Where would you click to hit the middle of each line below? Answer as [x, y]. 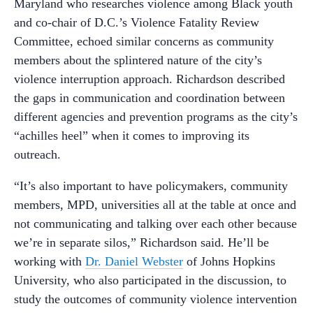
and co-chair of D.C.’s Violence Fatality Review [137, 22]
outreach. [37, 154]
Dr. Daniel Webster [134, 261]
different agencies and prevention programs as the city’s [156, 116]
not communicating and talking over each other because [155, 223]
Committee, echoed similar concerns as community [144, 41]
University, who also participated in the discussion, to [150, 280]
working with [50, 261]
